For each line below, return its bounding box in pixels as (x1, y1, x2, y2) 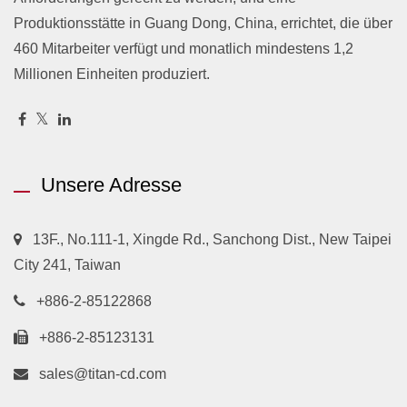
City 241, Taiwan (14, 256, 121, 273)
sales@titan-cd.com (39, 365, 166, 382)
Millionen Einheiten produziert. (14, 65, 210, 82)
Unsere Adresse (41, 173, 182, 196)
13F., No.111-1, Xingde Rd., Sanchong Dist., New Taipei (33, 231, 392, 247)
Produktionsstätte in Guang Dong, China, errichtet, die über (14, 15, 392, 31)
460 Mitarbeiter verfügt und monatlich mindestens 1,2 (14, 40, 353, 56)
